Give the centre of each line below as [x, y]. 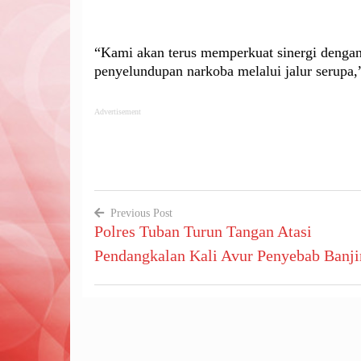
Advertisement [118, 112]
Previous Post [141, 214]
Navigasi [135, 243]
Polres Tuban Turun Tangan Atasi [203, 232]
